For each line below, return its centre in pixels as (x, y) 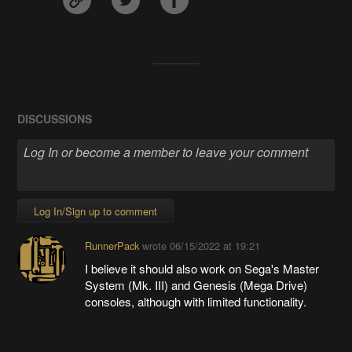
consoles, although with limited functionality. (195, 302)
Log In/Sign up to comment (96, 211)
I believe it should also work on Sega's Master (202, 269)
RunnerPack (112, 246)
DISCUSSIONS (55, 119)
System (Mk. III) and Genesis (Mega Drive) (196, 285)
